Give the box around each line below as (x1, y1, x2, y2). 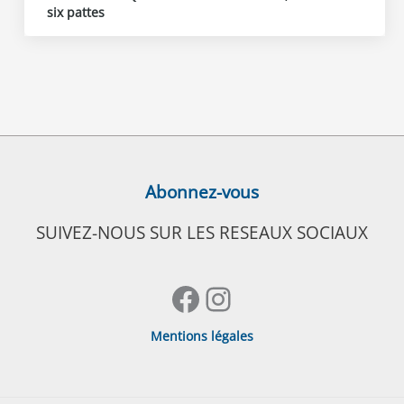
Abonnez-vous (145, 180, 259, 205)
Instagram (201, 275, 354, 320)
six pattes (47, 3, 106, 21)
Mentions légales (151, 327, 253, 345)
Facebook (169, 275, 314, 320)
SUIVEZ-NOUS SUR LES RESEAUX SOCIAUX (36, 221, 368, 245)
